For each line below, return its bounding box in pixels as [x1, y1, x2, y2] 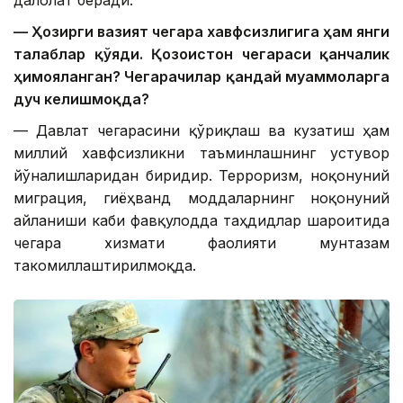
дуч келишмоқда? [13, 90, 149, 109]
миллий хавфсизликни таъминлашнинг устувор [13, 144, 390, 163]
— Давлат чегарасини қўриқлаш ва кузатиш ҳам [13, 121, 390, 140]
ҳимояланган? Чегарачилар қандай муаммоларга [13, 67, 390, 86]
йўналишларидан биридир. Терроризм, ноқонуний [13, 166, 390, 185]
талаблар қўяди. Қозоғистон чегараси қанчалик [13, 45, 390, 64]
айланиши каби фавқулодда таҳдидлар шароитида [13, 211, 390, 230]
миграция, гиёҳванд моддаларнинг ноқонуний [13, 189, 390, 208]
